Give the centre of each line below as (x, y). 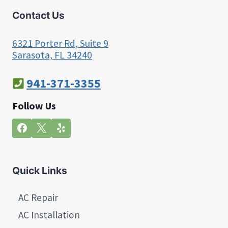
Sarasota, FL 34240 (52, 55)
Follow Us (34, 105)
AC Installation (49, 215)
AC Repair (38, 197)
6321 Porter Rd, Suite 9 (60, 43)
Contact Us (38, 15)
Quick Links (40, 171)
